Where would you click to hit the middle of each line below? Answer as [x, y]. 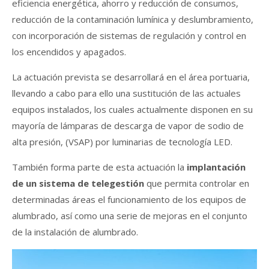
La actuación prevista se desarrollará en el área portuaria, [132, 77]
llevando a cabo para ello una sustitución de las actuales [126, 93]
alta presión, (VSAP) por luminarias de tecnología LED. [122, 141]
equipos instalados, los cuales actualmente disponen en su [132, 109]
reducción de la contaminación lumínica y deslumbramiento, [133, 19]
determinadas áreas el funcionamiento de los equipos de [129, 199]
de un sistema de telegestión [78, 183]
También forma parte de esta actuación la [99, 167]
